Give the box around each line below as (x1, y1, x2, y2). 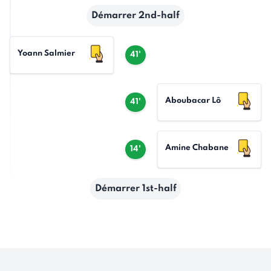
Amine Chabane (165, 144, 229, 152)
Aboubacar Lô (165, 97, 221, 105)
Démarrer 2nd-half (91, 11, 180, 21)
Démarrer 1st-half (94, 184, 177, 194)
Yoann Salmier (18, 50, 75, 57)
